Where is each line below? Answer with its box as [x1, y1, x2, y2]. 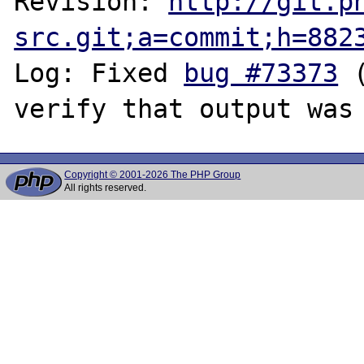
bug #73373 [184, 58, 339, 88]
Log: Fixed [14, 58, 184, 88]
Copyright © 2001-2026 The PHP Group [64, 169, 241, 180]
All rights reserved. [64, 182, 147, 193]
